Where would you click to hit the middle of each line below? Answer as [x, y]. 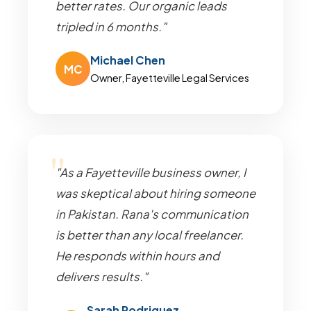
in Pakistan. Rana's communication [152, 214]
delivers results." [102, 277]
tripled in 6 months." [111, 27]
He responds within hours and [137, 256]
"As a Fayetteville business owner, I [151, 173]
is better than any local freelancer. [150, 235]
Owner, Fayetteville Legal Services [170, 78]
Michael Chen [128, 60]
